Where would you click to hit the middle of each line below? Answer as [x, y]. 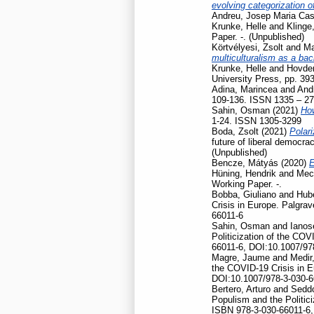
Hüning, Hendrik [244, 173]
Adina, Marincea [245, 89]
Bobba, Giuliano [244, 194]
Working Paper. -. [247, 184]
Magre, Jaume [241, 257]
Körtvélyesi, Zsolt [247, 47]
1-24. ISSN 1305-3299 [257, 121]
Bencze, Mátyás [245, 163]
